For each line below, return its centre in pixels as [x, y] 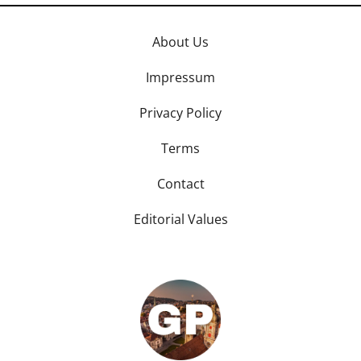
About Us [180, 41]
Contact [180, 183]
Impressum [180, 77]
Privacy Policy [180, 112]
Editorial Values [180, 219]
